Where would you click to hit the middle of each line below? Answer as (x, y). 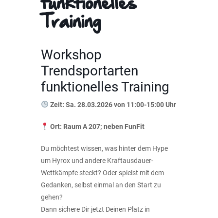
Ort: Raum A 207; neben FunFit (97, 126)
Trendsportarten (90, 71)
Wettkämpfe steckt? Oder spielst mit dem (102, 173)
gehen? (52, 197)
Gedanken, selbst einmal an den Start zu (101, 185)
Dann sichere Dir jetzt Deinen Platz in (95, 209)
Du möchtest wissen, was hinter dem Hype (104, 148)
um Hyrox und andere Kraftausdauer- (97, 160)
